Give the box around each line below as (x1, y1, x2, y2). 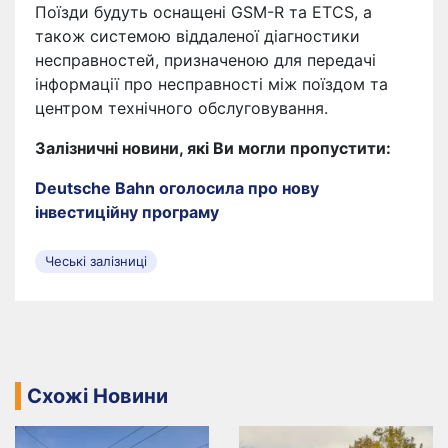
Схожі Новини (27, 384, 168, 409)
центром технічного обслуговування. (35, 98, 328, 119)
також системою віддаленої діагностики (35, 26, 360, 47)
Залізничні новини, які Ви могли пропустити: (35, 138, 391, 159)
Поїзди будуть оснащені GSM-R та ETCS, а (35, 2, 372, 23)
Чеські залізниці (45, 253, 147, 270)
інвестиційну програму (35, 202, 219, 223)
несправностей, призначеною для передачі (35, 50, 376, 71)
